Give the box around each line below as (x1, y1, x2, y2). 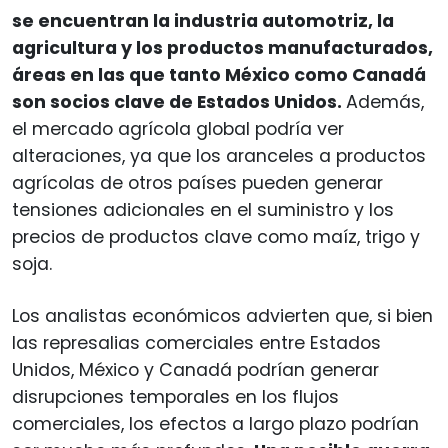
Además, (346, 89, 424, 114)
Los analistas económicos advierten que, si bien (12, 303, 433, 328)
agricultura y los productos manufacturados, (12, 35, 433, 60)
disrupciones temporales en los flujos (12, 384, 339, 409)
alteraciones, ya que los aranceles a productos (12, 143, 426, 168)
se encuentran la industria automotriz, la (12, 8, 394, 33)
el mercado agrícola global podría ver (12, 116, 344, 141)
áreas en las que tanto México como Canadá (12, 62, 426, 87)
